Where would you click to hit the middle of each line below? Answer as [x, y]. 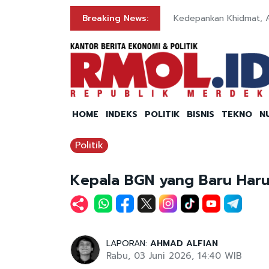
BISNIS [201, 115]
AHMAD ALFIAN [184, 244]
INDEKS [122, 115]
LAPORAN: [128, 244]
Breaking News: [115, 18]
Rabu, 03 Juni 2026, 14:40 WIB [174, 256]
